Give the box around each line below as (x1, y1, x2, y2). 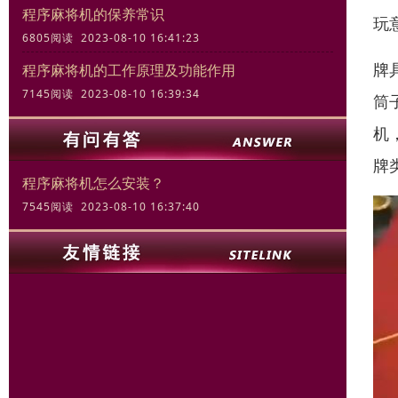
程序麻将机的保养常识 (22, 4, 164, 25)
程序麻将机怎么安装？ (22, 173, 164, 194)
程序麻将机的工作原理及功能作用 (22, 60, 235, 81)
